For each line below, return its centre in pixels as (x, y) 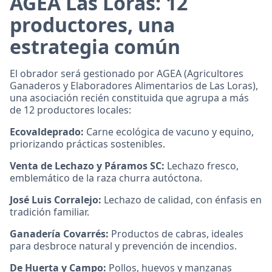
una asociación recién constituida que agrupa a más (129, 97)
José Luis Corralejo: (56, 199)
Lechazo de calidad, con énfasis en (182, 199)
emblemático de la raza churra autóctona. (106, 178)
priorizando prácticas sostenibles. (87, 144)
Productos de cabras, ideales (177, 233)
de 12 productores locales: (70, 110)
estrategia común (95, 46)
